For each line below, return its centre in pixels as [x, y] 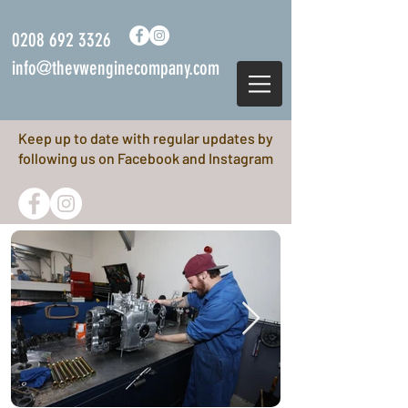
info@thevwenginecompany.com [116, 68]
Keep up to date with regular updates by [146, 138]
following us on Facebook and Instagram [146, 158]
